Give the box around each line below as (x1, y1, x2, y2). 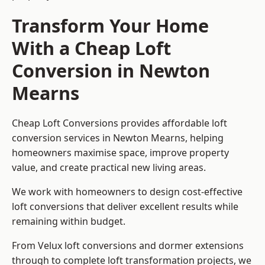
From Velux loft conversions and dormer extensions (12, 239, 244, 253)
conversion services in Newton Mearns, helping (12, 131, 224, 145)
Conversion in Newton (12, 58, 210, 83)
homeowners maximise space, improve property (12, 146, 229, 160)
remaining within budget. (12, 215, 125, 228)
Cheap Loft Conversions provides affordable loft (12, 117, 227, 130)
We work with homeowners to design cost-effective (12, 185, 243, 199)
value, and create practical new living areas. (12, 161, 206, 174)
